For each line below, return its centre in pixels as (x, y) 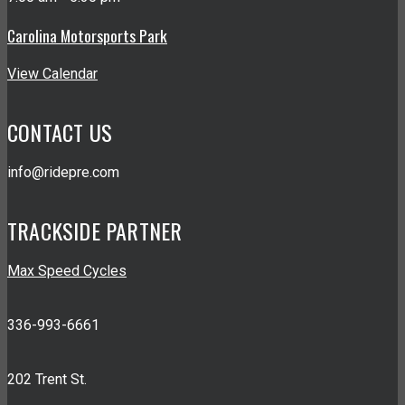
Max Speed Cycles (67, 270)
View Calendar (52, 73)
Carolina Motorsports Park (87, 36)
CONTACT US (60, 132)
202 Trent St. (47, 379)
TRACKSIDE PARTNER (95, 230)
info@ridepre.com (63, 172)
